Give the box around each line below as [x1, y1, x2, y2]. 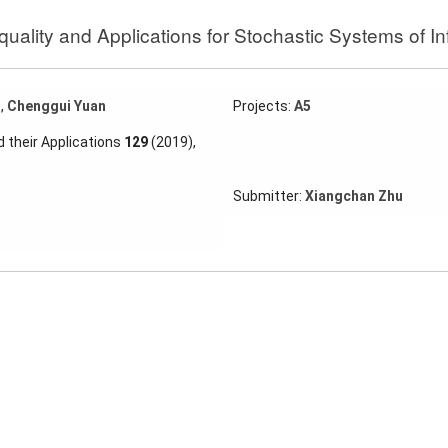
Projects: [232, 97, 294, 114]
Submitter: [232, 187, 305, 204]
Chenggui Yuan [6, 97, 106, 114]
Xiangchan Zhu [304, 187, 403, 204]
